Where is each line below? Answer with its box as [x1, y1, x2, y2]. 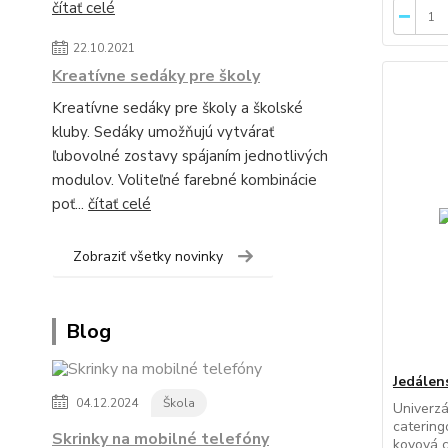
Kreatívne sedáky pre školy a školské [52, 98, 303, 118]
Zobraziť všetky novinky [73, 247, 223, 266]
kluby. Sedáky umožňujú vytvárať [52, 122, 274, 142]
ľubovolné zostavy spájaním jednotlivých [52, 146, 328, 166]
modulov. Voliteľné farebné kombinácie [52, 170, 317, 190]
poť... [52, 194, 88, 214]
